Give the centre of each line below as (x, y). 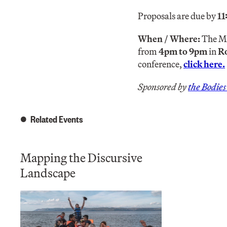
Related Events (57, 119)
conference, (161, 64)
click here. (204, 64)
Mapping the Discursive (81, 157)
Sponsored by (163, 87)
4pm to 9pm (183, 51)
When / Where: (170, 39)
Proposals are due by (178, 16)
